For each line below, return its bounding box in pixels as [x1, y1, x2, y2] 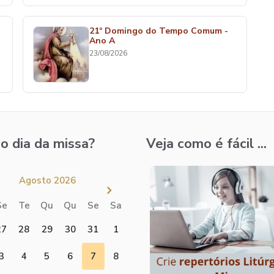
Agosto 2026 [18, 174, 76, 187]
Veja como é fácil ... [146, 135, 267, 153]
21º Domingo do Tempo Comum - [89, 25, 228, 37]
